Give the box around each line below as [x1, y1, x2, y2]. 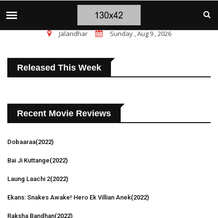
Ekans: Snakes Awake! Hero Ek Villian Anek [7, 194, 131, 201]
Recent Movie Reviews [17, 109, 111, 118]
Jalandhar [58, 29, 88, 38]
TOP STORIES [17, 8, 61, 17]
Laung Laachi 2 [7, 175, 50, 182]
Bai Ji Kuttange [7, 157, 50, 164]
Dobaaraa [7, 138, 36, 145]
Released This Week [17, 63, 101, 73]
